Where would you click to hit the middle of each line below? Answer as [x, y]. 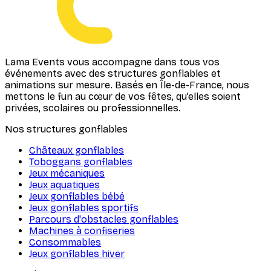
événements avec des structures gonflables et [113, 74]
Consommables [65, 243]
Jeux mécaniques [67, 174]
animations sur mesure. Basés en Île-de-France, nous [127, 85]
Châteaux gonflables [77, 151]
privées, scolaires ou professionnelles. [93, 108]
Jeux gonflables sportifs [84, 208]
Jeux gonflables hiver [77, 254]
